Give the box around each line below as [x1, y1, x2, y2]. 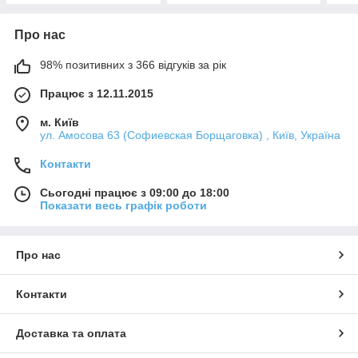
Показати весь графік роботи [40, 198, 207, 212]
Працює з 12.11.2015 [40, 86, 153, 100]
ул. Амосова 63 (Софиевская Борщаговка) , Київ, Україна [40, 128, 340, 141]
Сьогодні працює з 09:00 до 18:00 [40, 185, 229, 199]
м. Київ [40, 115, 79, 129]
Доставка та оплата [16, 326, 126, 340]
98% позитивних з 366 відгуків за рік [40, 58, 226, 71]
